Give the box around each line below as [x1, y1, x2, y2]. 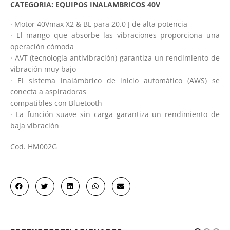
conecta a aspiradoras [10, 87, 86, 97]
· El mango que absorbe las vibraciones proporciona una [10, 30, 220, 41]
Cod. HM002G [10, 141, 57, 151]
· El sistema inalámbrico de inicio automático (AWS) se [10, 75, 220, 86]
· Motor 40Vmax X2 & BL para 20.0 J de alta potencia [10, 19, 187, 29]
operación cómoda [10, 42, 74, 52]
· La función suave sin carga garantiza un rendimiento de [10, 109, 220, 120]
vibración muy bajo [10, 64, 76, 74]
